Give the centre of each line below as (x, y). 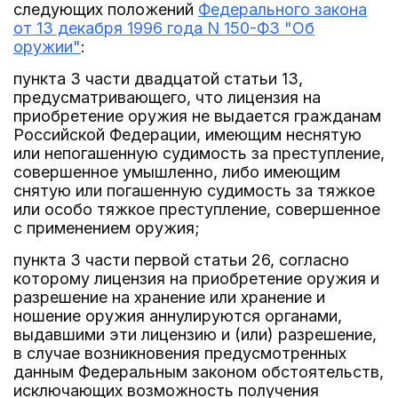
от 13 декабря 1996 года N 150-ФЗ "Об (164, 28)
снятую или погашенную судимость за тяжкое (194, 191)
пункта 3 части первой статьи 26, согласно (181, 260)
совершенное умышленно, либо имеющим (177, 172)
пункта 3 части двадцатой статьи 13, (158, 79)
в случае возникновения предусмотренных (180, 353)
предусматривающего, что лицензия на (167, 97)
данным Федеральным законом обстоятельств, (199, 372)
